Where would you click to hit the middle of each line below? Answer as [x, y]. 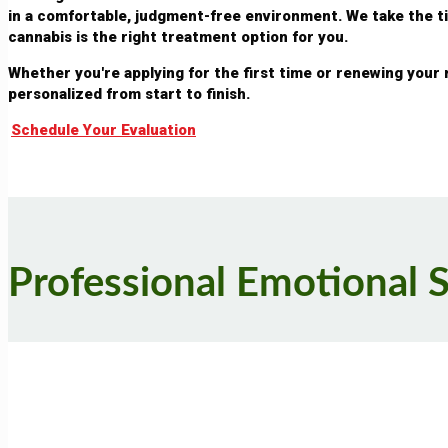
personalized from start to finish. [129, 94]
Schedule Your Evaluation [103, 130]
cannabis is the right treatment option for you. [178, 37]
